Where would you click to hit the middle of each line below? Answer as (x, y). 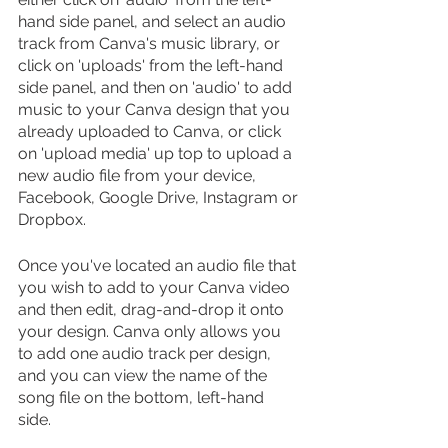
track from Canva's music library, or (151, 43)
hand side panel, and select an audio (154, 21)
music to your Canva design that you (156, 109)
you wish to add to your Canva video (156, 287)
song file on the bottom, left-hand (143, 397)
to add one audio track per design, (146, 353)
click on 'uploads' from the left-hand (152, 65)
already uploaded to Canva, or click (151, 131)
